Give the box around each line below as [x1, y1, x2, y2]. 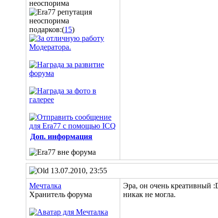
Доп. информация [30, 132, 92, 141]
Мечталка [29, 182, 61, 190]
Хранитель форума [29, 190, 92, 199]
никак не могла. [123, 190, 176, 199]
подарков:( [29, 25, 64, 34]
